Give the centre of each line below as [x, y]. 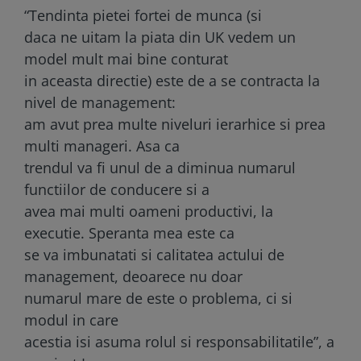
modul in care [71, 320]
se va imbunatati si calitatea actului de [154, 254]
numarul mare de [85, 298]
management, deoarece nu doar [133, 276]
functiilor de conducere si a [117, 189]
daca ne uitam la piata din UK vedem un [160, 37]
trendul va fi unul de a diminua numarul [160, 167]
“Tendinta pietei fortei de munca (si [143, 15]
